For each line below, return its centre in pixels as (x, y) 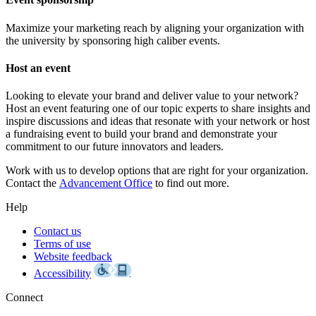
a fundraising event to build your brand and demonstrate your (141, 134)
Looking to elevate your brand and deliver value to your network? (152, 96)
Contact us (57, 231)
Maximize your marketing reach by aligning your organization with (155, 28)
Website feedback (73, 257)
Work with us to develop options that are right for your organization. (157, 171)
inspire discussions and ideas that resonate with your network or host (158, 121)
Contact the (31, 183)
